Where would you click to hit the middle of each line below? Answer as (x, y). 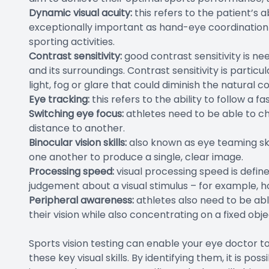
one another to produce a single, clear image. (136, 157)
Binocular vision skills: (78, 143)
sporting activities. (72, 42)
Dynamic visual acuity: (80, 13)
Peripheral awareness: (81, 200)
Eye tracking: (59, 99)
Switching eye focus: (76, 114)
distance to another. (78, 128)
